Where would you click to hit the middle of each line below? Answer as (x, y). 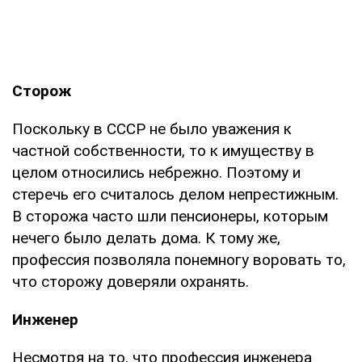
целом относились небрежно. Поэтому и (156, 173)
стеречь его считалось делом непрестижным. (175, 194)
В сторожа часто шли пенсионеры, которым (170, 216)
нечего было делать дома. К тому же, (146, 238)
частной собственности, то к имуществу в (163, 151)
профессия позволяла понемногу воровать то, (179, 260)
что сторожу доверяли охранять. (130, 282)
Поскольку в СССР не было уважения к (152, 129)
